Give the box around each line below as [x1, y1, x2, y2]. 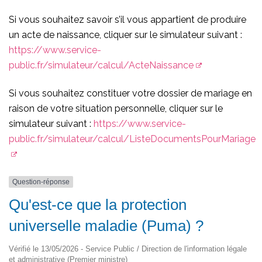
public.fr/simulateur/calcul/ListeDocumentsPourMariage [9, 133, 256, 145]
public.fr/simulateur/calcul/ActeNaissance [9, 60, 194, 71]
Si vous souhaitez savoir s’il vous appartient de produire [9, 14, 246, 26]
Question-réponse [12, 178, 70, 187]
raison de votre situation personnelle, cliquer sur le [9, 103, 223, 115]
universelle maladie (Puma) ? [9, 216, 204, 235]
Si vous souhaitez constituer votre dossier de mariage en [9, 88, 252, 99]
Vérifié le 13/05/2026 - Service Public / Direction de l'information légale [9, 244, 247, 253]
